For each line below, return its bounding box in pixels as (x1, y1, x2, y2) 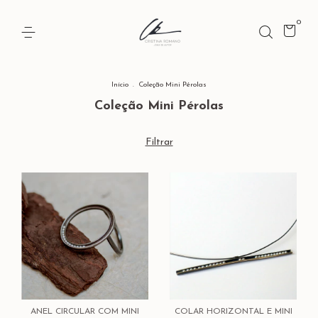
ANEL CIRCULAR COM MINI (31, 307, 139, 316)
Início (111, 81, 128, 89)
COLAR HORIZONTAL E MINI (174, 307, 292, 316)
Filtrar (145, 137, 173, 148)
